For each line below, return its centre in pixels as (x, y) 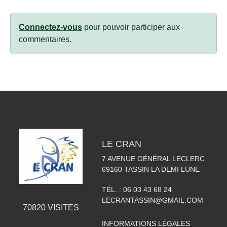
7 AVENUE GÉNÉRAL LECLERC (153, 159)
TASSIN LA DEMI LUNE (162, 169)
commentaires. (45, 40)
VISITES (62, 207)
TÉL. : (112, 190)
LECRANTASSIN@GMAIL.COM (152, 200)
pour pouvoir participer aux (131, 27)
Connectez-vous (50, 27)
